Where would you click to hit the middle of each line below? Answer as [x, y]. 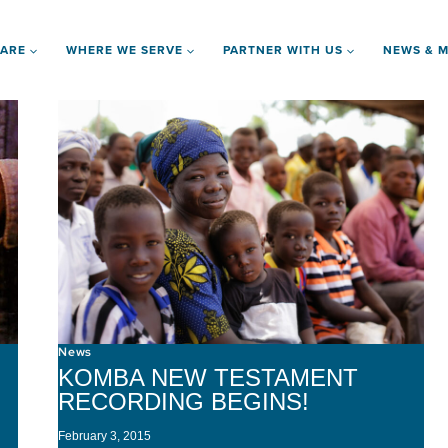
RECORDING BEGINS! [184, 401]
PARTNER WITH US [283, 49]
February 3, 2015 [105, 435]
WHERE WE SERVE [124, 49]
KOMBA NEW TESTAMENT [208, 377]
